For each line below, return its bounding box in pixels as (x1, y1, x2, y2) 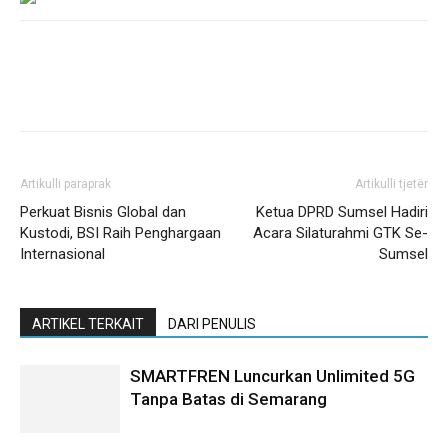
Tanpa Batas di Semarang (130, 388, 335, 409)
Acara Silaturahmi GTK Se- (253, 223, 428, 242)
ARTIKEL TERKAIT (32, 315, 144, 332)
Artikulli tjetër (355, 176, 428, 191)
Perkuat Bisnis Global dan (20, 202, 186, 221)
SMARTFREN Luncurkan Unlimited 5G (130, 365, 415, 386)
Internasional (20, 244, 105, 263)
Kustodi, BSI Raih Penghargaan (20, 223, 221, 242)
